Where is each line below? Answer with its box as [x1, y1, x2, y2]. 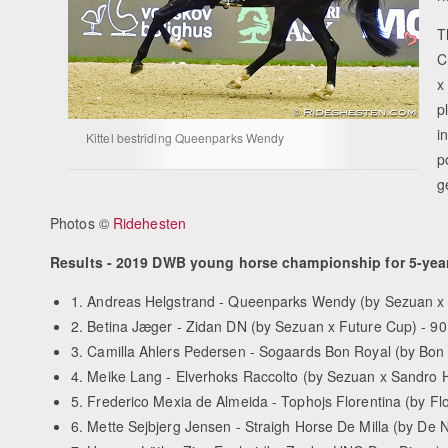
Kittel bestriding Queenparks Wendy [86, 129, 285, 147]
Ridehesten [112, 213, 186, 234]
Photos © [50, 213, 113, 234]
